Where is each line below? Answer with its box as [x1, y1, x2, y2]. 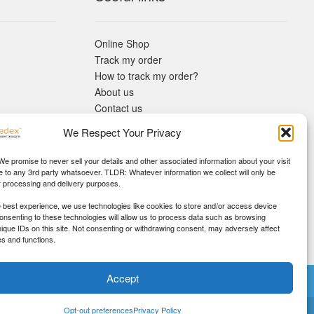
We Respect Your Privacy [63, 125, 182, 139]
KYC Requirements [94, 132, 179, 147]
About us [94, 84, 134, 99]
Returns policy [94, 116, 158, 131]
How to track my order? [94, 68, 198, 83]
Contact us [94, 100, 142, 115]
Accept [106, 270, 139, 285]
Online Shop [94, 36, 149, 50]
